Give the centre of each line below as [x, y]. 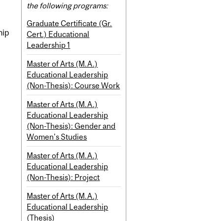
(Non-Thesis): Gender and [71, 126]
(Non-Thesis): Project [63, 177]
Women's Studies [57, 137]
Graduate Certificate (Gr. [70, 23]
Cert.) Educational [58, 34]
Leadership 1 [49, 45]
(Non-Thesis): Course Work [74, 86]
